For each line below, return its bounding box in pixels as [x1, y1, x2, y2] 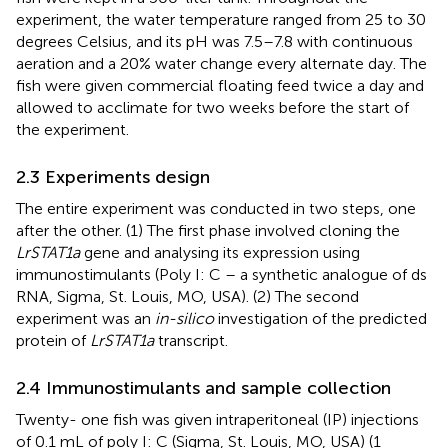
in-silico [155, 308, 214, 328]
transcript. [154, 330, 228, 350]
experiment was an [16, 308, 155, 328]
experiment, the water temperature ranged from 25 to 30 [16, 9, 426, 29]
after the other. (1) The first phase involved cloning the [16, 220, 400, 240]
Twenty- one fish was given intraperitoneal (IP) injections [16, 409, 419, 429]
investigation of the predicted [214, 308, 427, 328]
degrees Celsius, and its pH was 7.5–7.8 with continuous [16, 31, 413, 51]
